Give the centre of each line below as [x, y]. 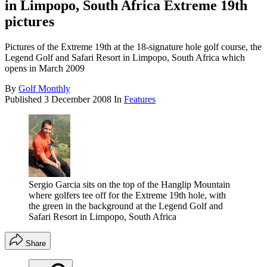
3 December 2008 [78, 100]
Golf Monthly [44, 89]
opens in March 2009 [45, 69]
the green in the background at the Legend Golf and [126, 206]
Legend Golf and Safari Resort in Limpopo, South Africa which [125, 58]
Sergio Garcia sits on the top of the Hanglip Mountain [129, 185]
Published [24, 100]
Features [140, 100]
